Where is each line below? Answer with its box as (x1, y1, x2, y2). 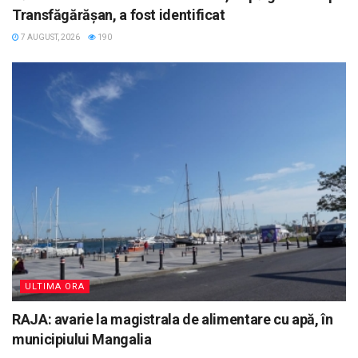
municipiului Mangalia (12, 330, 152, 348)
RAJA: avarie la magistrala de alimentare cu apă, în (12, 310, 333, 328)
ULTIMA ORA (25, 280, 85, 292)
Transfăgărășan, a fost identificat (12, 6, 225, 24)
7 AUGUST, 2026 (19, 33, 80, 42)
